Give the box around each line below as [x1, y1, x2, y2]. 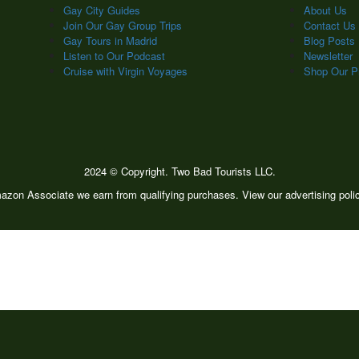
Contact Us [304, 18, 356, 33]
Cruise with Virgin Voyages [63, 63, 188, 79]
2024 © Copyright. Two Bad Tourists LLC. [83, 163, 276, 179]
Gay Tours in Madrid [63, 33, 157, 48]
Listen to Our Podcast [63, 48, 165, 63]
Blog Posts [304, 33, 355, 48]
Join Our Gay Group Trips [63, 18, 182, 33]
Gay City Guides [63, 2, 140, 18]
